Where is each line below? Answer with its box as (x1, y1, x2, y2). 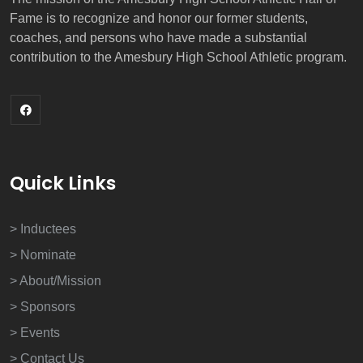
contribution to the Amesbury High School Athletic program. (10, 49, 347, 64)
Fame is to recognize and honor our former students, (10, 11, 308, 25)
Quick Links (10, 169, 116, 196)
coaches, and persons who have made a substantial (10, 30, 307, 45)
